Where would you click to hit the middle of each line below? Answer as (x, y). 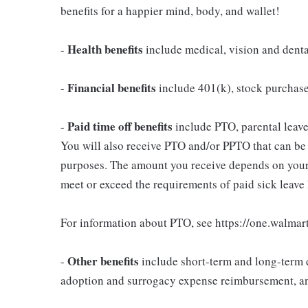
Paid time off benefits (120, 126)
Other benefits (103, 261)
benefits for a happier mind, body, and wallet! (170, 10)
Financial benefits (112, 87)
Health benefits (105, 49)
